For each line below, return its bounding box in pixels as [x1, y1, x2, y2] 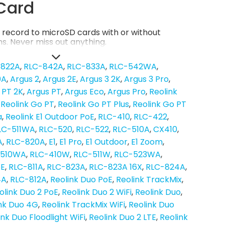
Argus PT [27, 86, 61, 98]
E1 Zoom [131, 136, 163, 148]
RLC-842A [24, 61, 63, 73]
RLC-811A [9, 161, 43, 173]
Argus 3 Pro [124, 73, 169, 85]
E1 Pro [59, 136, 82, 148]
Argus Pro [107, 86, 146, 98]
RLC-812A [10, 174, 47, 186]
